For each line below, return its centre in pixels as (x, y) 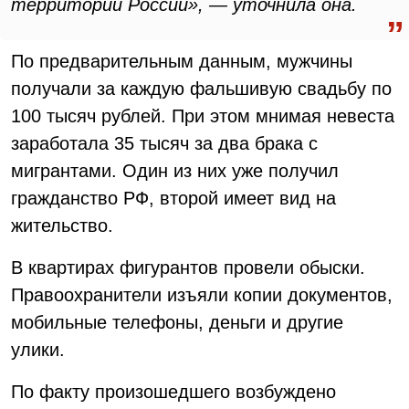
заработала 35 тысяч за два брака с (164, 143)
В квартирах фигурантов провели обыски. (188, 267)
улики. (38, 350)
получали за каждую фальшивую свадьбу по (201, 89)
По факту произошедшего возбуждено (173, 392)
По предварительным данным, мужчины (182, 61)
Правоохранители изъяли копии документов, (202, 295)
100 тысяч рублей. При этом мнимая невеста (203, 116)
